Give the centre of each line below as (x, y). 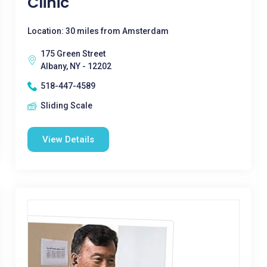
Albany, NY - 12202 (76, 66)
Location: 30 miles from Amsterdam (98, 31)
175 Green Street (73, 54)
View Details (68, 139)
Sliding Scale (66, 105)
